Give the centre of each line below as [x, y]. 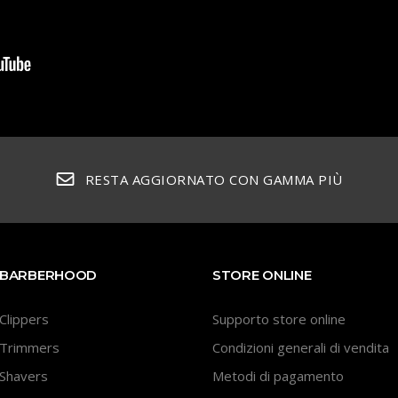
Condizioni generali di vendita [301, 347]
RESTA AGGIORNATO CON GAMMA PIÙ [214, 179]
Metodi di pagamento [278, 376]
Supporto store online [279, 318]
